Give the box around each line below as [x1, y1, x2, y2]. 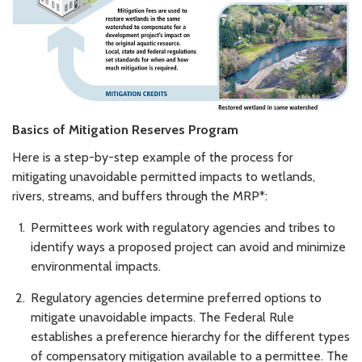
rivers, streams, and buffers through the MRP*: [12, 188, 267, 204]
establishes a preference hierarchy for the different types [31, 328, 350, 344]
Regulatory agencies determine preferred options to [31, 289, 322, 305]
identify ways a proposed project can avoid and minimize [31, 239, 346, 255]
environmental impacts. [31, 259, 161, 275]
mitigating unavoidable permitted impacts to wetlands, [12, 169, 315, 185]
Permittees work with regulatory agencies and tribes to [31, 220, 335, 236]
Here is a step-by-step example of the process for [12, 149, 293, 166]
